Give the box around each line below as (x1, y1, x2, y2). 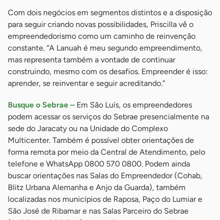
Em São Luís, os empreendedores (75, 100, 192, 110)
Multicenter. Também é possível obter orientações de (8, 136, 194, 145)
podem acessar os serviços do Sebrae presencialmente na (8, 112, 209, 122)
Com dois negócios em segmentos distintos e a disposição (8, 8, 212, 18)
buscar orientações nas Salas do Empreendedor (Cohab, (8, 171, 202, 181)
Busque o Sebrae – (8, 100, 75, 110)
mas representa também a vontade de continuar (8, 55, 175, 65)
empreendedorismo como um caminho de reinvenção (8, 31, 195, 41)
